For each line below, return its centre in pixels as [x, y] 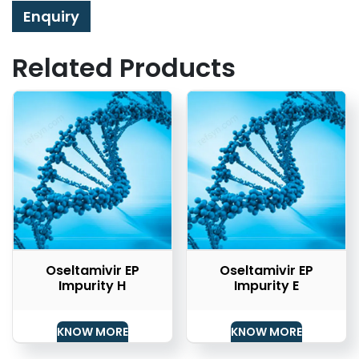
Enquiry [51, 17]
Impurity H [93, 285]
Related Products [124, 68]
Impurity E [267, 285]
